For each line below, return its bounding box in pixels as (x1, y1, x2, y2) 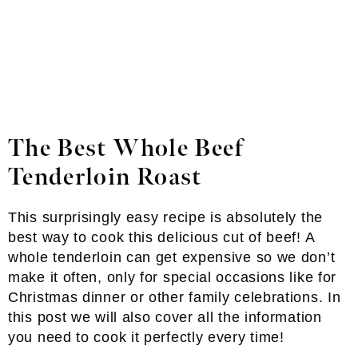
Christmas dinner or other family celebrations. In (8, 289, 341, 305)
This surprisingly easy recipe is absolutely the (8, 209, 323, 225)
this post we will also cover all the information (8, 309, 322, 325)
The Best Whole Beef (8, 134, 245, 163)
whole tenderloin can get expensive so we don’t (8, 249, 336, 265)
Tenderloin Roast (8, 163, 202, 192)
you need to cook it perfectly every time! (8, 329, 284, 345)
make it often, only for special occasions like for (8, 269, 337, 285)
